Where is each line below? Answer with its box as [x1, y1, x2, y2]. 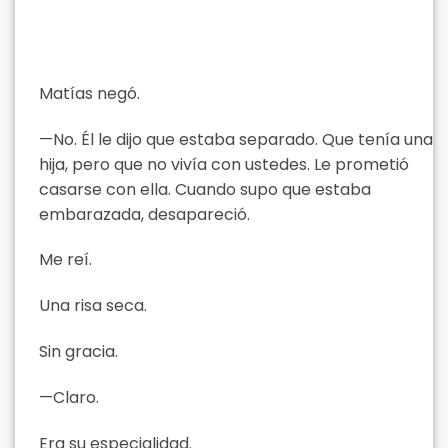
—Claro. [39, 385, 99, 409]
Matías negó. [39, 81, 140, 105]
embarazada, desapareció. [39, 202, 250, 226]
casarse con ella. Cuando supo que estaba [39, 177, 371, 201]
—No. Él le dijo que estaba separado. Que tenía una [39, 127, 433, 151]
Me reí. [39, 248, 92, 272]
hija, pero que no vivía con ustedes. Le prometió [39, 152, 409, 176]
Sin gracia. [39, 340, 118, 364]
